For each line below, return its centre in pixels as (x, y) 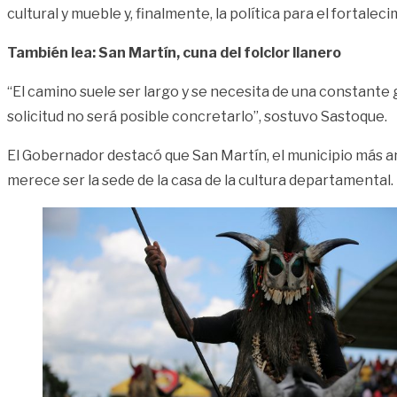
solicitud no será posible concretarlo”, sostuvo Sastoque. (197, 117)
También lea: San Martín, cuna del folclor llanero (174, 53)
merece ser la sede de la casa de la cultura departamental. (200, 181)
